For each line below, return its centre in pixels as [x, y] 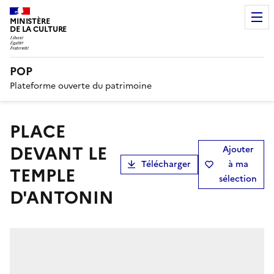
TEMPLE [43, 175]
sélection [238, 179]
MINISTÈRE [30, 21]
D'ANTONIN [62, 197]
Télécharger [166, 164]
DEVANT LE [58, 153]
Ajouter [238, 149]
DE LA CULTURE [39, 29]
